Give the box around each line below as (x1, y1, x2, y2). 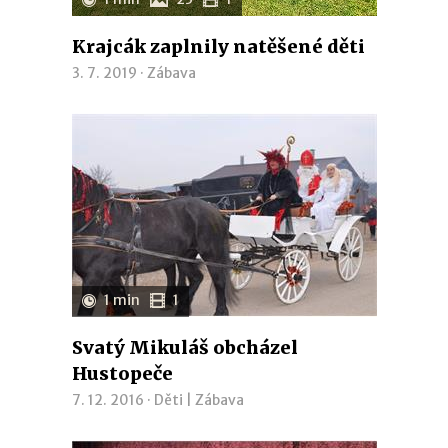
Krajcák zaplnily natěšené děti (71, 35, 365, 58)
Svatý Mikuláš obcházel (71, 336, 298, 359)
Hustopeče (71, 362, 173, 385)
